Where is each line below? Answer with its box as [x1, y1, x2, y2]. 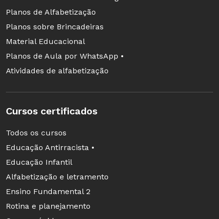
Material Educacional [6, 36, 85, 46]
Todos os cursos [6, 128, 66, 137]
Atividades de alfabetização [6, 66, 109, 75]
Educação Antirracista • [6, 142, 94, 152]
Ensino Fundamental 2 [6, 186, 90, 196]
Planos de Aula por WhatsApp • [6, 51, 124, 61]
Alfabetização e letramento [6, 172, 109, 181]
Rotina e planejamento [6, 201, 90, 211]
